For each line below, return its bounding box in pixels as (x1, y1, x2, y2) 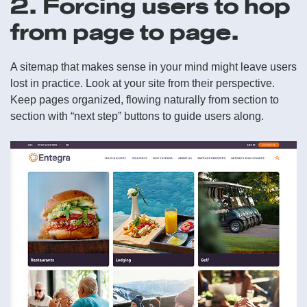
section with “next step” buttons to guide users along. (10, 110, 264, 122)
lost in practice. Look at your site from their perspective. (10, 77, 275, 89)
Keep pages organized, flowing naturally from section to (10, 94, 279, 106)
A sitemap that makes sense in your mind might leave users (10, 61, 297, 73)
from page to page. (10, 19, 239, 45)
